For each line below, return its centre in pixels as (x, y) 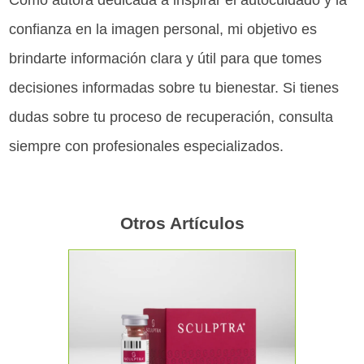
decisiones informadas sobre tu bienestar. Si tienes (174, 87)
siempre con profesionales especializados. (147, 146)
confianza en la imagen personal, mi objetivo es (163, 29)
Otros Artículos (182, 223)
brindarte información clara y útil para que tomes (166, 58)
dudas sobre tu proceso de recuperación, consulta (171, 117)
